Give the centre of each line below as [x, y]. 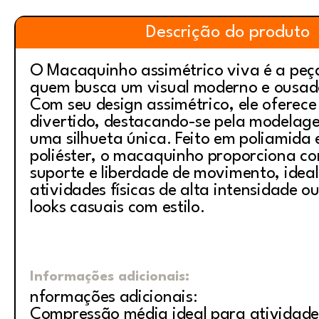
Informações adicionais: [110, 277]
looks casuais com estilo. [120, 208]
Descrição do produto [228, 33]
